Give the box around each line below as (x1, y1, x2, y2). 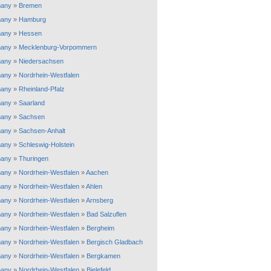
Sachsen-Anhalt (19, 127, 65, 134)
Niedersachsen (19, 57, 64, 65)
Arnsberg (86, 197, 113, 204)
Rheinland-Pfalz (19, 85, 65, 93)
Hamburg (19, 16, 46, 23)
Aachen (86, 169, 108, 176)
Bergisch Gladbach (87, 238, 143, 246)
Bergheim (87, 224, 114, 232)
